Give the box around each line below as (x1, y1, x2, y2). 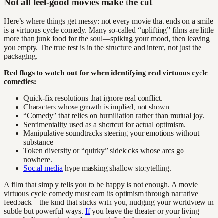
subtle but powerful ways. (4, 207, 85, 216)
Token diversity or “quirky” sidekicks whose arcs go (23, 146, 184, 155)
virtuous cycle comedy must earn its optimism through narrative (4, 189, 198, 198)
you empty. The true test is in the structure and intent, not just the (4, 43, 201, 52)
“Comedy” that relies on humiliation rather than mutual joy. (23, 111, 204, 120)
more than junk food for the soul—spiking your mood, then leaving (4, 35, 210, 43)
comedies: (4, 77, 36, 86)
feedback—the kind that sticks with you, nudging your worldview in (4, 198, 214, 207)
